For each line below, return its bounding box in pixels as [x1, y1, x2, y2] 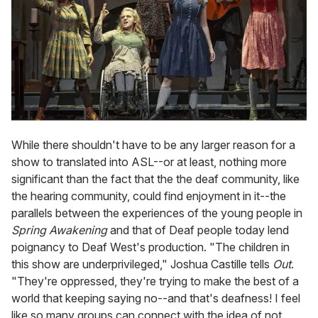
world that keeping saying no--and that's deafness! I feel [11, 290, 300, 305]
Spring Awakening [11, 222, 107, 237]
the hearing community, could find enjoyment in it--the [11, 188, 286, 203]
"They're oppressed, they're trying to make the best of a [11, 273, 299, 288]
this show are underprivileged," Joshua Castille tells [11, 256, 273, 271]
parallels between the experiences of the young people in [11, 205, 302, 220]
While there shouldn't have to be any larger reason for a [11, 137, 295, 152]
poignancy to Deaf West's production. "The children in [11, 239, 290, 254]
